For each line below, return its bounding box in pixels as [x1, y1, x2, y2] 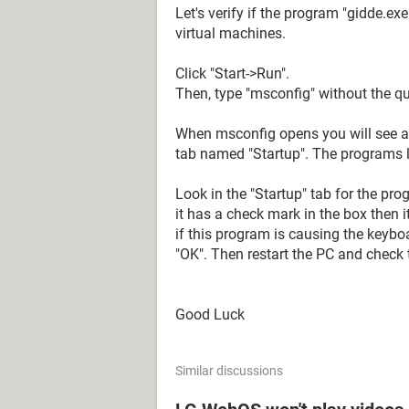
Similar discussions [175, 363, 283, 378]
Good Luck [175, 306, 245, 323]
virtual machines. [175, 25, 286, 42]
